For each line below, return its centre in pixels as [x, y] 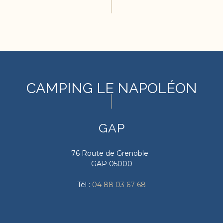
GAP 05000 [111, 164]
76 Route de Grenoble [111, 153]
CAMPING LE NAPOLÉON [111, 88]
